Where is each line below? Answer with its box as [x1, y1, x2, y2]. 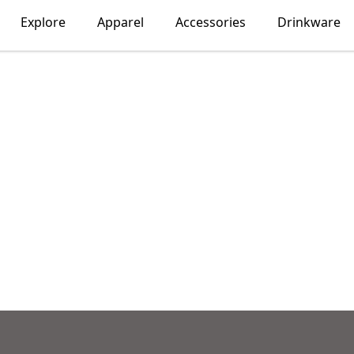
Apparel [96, 13, 144, 31]
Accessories [175, 13, 246, 31]
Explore [20, 13, 66, 31]
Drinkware [277, 13, 341, 31]
